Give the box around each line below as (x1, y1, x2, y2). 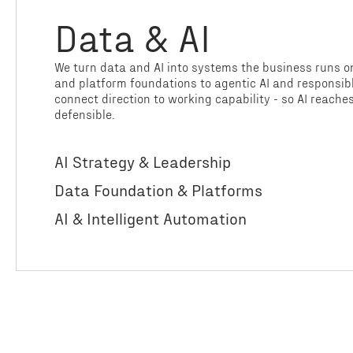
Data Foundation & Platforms (54, 180, 262, 200)
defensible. (54, 106, 115, 122)
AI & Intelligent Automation (54, 208, 247, 229)
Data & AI (54, 14, 210, 60)
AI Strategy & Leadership (54, 151, 231, 172)
